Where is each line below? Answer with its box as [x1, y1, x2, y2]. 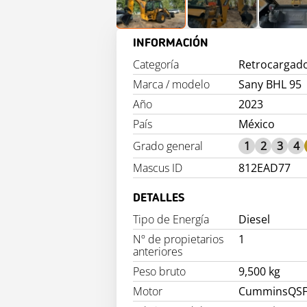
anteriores [133, 244, 182, 260]
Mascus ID [133, 160, 182, 176]
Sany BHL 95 [238, 77, 302, 93]
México [238, 116, 275, 132]
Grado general [133, 138, 203, 154]
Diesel [238, 212, 271, 228]
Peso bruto [133, 264, 186, 280]
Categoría [133, 57, 179, 73]
